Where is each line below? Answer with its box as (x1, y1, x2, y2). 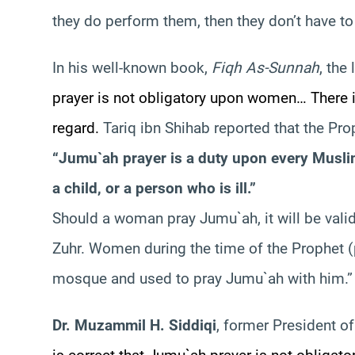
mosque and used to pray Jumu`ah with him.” (52, 269, 353, 288)
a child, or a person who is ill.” (52, 178, 256, 197)
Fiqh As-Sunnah (212, 58, 319, 77)
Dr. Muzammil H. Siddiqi (52, 315, 216, 334)
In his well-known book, (52, 58, 212, 77)
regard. (52, 118, 103, 137)
